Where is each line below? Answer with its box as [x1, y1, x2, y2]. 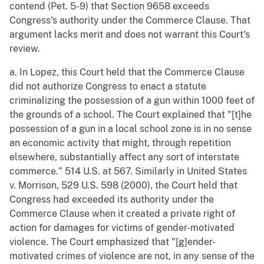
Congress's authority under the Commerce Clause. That [9, 15, 250, 27]
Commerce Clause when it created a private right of [9, 208, 235, 220]
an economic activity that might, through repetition [9, 137, 231, 149]
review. [9, 43, 40, 55]
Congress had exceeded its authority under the [9, 194, 214, 206]
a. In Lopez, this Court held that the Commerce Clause [9, 67, 245, 78]
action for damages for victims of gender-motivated [9, 222, 235, 234]
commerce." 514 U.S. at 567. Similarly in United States [9, 166, 247, 177]
